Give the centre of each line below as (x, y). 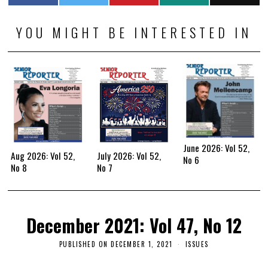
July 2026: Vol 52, (129, 155)
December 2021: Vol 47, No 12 (134, 225)
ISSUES (197, 244)
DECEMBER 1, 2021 (142, 244)
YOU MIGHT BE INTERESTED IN (134, 33)
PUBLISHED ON (83, 244)
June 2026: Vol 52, (216, 148)
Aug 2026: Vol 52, (43, 155)
